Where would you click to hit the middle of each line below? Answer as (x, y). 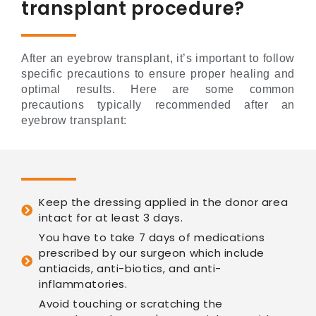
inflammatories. (83, 284)
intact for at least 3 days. (111, 218)
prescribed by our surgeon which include (152, 253)
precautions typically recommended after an (158, 105)
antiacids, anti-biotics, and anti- (130, 269)
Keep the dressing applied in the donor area (164, 202)
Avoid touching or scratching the (131, 304)
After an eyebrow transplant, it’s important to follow (158, 59)
